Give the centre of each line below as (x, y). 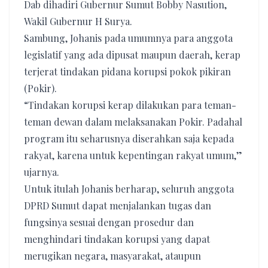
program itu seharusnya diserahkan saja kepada (129, 138)
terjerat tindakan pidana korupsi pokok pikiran (127, 71)
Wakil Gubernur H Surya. (78, 21)
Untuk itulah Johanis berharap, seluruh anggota (129, 189)
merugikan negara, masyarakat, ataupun (112, 256)
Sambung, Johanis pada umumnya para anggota (128, 38)
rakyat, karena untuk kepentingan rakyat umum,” (133, 155)
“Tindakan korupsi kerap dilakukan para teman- (130, 105)
